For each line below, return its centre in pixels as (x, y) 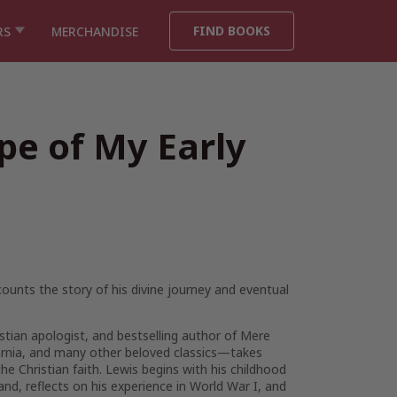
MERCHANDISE (95, 31)
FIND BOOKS (232, 31)
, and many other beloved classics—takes (142, 352)
